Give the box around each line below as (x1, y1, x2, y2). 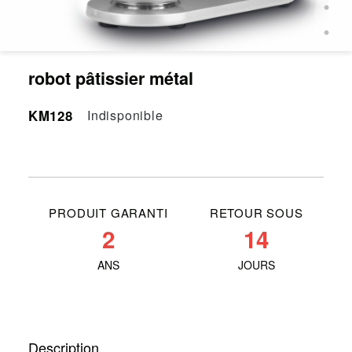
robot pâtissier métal (27, 66, 193, 91)
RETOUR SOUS (209, 203, 303, 221)
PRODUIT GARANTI (49, 203, 168, 221)
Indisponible (87, 106, 163, 125)
